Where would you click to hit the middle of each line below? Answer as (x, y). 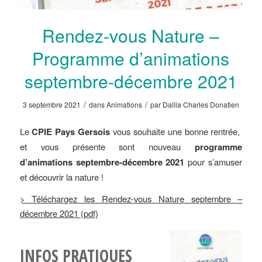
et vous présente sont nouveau (107, 146)
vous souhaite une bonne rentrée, (176, 131)
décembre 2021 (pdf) (59, 213)
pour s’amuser (213, 161)
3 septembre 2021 (51, 105)
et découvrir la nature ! (61, 177)
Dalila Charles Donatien (201, 105)
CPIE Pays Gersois (71, 131)
